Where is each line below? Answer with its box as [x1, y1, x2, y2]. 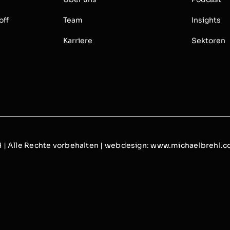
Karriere [63, 35, 93, 45]
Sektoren [191, 35, 225, 45]
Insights [191, 15, 221, 25]
